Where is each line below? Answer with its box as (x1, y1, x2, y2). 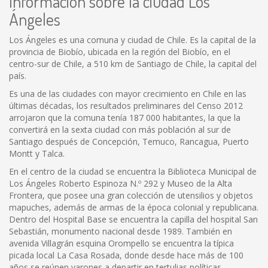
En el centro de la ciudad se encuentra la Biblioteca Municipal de (9, 166, 257, 177)
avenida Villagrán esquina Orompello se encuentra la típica (9, 237, 234, 249)
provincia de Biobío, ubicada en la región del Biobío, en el (9, 46, 230, 57)
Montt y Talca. (9, 148, 65, 159)
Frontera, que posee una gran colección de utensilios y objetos (9, 190, 253, 201)
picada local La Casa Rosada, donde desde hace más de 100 (9, 249, 243, 261)
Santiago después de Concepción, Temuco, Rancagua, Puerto (9, 136, 249, 147)
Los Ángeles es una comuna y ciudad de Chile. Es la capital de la (9, 34, 256, 45)
